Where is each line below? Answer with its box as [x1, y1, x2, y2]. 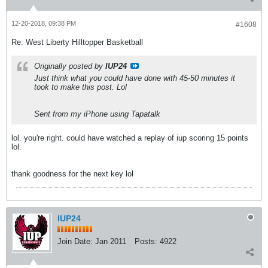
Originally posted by [34, 62, 105, 71]
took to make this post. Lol [34, 83, 127, 92]
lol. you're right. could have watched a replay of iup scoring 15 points [11, 133, 248, 142]
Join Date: [57, 237, 93, 246]
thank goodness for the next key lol [11, 169, 133, 178]
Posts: [135, 237, 157, 246]
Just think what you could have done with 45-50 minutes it [34, 74, 235, 83]
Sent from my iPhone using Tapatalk [34, 109, 160, 118]
